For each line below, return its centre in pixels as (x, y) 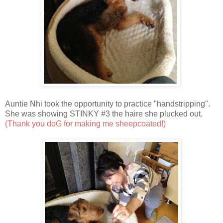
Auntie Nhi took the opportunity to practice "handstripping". (108, 104)
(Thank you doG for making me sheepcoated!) (85, 123)
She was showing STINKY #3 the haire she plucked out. (104, 113)
